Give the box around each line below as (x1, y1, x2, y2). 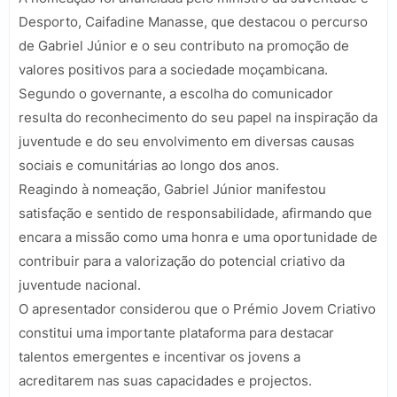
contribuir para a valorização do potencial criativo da (19, 253, 345, 270)
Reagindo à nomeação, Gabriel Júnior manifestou (19, 181, 326, 198)
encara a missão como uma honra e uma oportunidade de (19, 229, 378, 246)
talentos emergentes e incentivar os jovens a (19, 348, 300, 366)
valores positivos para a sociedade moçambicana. (19, 61, 328, 79)
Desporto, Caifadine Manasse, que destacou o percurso (19, 13, 368, 31)
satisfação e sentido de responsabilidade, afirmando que (19, 205, 372, 222)
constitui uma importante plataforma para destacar (19, 324, 334, 342)
